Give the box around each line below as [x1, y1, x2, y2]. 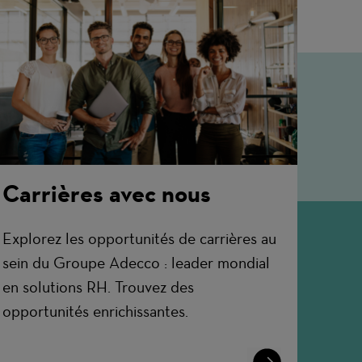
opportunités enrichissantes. [2, 301, 189, 322]
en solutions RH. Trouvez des [2, 277, 195, 297]
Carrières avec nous [2, 179, 212, 209]
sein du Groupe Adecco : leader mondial [2, 253, 271, 273]
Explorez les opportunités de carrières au [2, 229, 277, 249]
